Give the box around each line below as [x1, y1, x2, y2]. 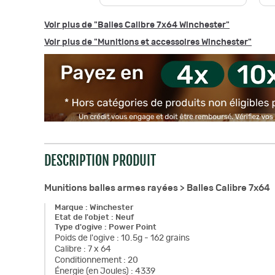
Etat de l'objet [55, 214, 109, 222]
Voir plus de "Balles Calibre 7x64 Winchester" [44, 21, 230, 29]
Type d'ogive [55, 223, 103, 231]
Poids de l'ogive [55, 234, 115, 242]
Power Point [109, 223, 157, 231]
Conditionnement [55, 256, 122, 265]
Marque [55, 204, 83, 212]
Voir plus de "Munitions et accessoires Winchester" [44, 38, 252, 47]
